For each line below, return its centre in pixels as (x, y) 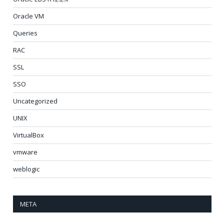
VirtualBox (28, 135)
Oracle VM (28, 16)
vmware (25, 152)
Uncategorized (35, 101)
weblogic (26, 169)
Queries (25, 33)
